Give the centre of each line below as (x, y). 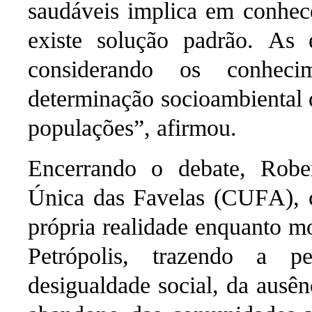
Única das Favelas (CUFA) (161, 198)
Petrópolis (75, 256)
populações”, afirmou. (132, 128)
